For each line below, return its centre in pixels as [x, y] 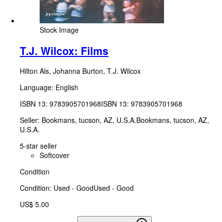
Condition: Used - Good [57, 188]
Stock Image [59, 30]
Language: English [49, 87]
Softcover [55, 155]
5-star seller [38, 146]
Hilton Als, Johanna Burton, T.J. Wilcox [80, 71]
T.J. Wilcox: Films [64, 50]
